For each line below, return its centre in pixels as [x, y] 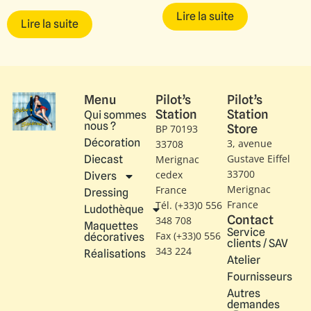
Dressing [106, 192]
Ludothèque [114, 209]
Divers [100, 176]
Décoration [112, 142]
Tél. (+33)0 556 [189, 205]
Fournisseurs [260, 276]
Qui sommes [115, 115]
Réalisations [115, 253]
